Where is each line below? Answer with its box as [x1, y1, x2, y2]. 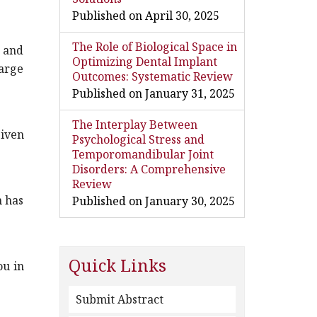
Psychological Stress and [71, 132, 204, 147]
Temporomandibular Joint [71, 146, 214, 162]
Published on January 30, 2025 [71, 193, 235, 209]
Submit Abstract [75, 292, 163, 307]
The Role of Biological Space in [71, 39, 237, 54]
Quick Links [68, 253, 166, 277]
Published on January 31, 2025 [71, 86, 235, 101]
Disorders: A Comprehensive [71, 161, 226, 177]
